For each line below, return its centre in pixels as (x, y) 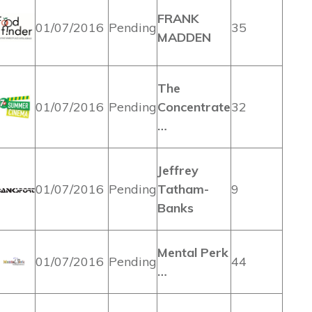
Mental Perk (193, 252)
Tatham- (183, 189)
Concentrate (194, 107)
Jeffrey (178, 170)
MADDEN (184, 37)
